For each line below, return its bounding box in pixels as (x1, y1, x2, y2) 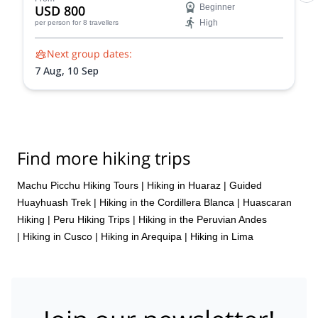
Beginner (199, 2, 235, 12)
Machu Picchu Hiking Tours (17, 179, 138, 191)
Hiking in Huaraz (147, 179, 221, 191)
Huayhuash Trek (17, 196, 91, 208)
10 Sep (67, 64, 99, 77)
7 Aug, (35, 64, 67, 77)
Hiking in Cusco (23, 230, 92, 242)
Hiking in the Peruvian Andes (138, 213, 267, 225)
